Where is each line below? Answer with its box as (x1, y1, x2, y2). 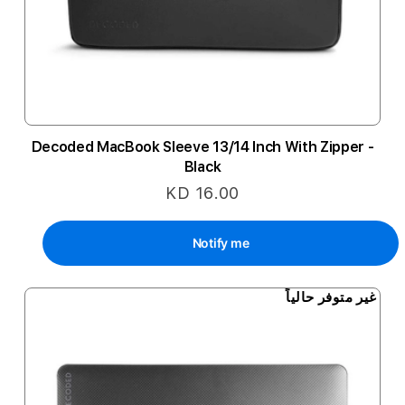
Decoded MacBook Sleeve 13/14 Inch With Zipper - (31, 138, 374, 155)
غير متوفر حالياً (286, 288, 377, 306)
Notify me (192, 235, 250, 250)
